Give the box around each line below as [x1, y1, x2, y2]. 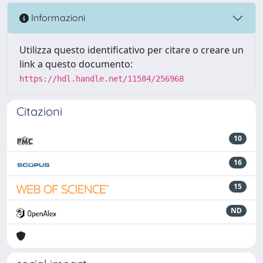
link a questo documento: [19, 57, 133, 70]
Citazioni [16, 103, 62, 119]
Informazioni [29, 12, 85, 24]
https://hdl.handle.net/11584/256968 [19, 73, 184, 83]
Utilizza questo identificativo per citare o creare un [19, 43, 244, 56]
